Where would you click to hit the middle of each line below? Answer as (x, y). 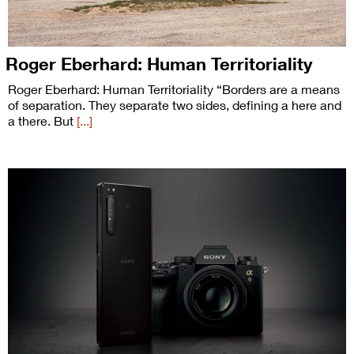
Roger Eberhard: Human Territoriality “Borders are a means (174, 89)
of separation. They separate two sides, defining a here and (175, 105)
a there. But (42, 121)
